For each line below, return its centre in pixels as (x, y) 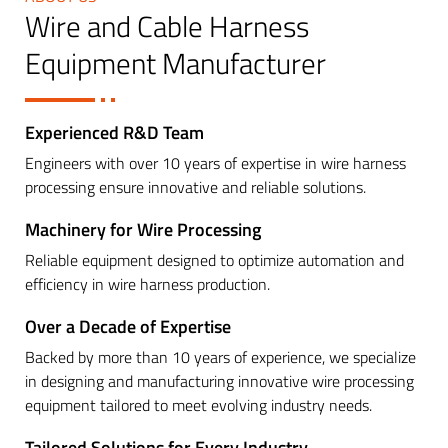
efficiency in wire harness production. (147, 284)
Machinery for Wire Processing (143, 230)
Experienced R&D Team (114, 133)
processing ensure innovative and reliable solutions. (195, 187)
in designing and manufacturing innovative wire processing (219, 381)
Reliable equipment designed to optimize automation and (214, 260)
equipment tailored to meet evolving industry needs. (198, 405)
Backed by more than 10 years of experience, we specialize (220, 357)
